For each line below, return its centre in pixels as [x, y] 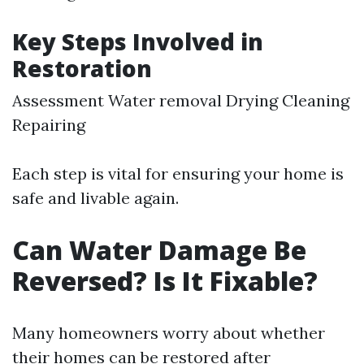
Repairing [49, 124]
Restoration [82, 68]
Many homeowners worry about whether [169, 332]
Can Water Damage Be [159, 249]
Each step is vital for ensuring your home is [178, 173]
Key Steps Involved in [138, 41]
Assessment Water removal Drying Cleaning [181, 100]
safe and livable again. [95, 197]
